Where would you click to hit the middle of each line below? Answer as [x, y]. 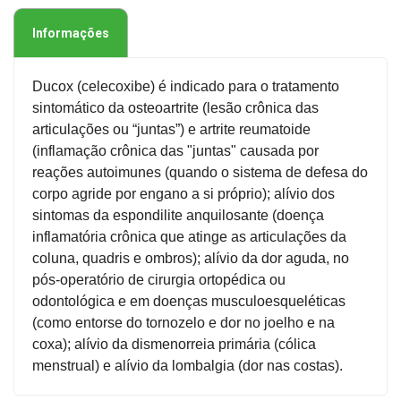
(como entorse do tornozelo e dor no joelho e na [183, 322]
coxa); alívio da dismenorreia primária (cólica [174, 344]
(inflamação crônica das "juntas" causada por [175, 150]
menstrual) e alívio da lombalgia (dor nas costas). [188, 365]
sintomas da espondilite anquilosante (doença [178, 215]
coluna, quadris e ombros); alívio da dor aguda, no [191, 258]
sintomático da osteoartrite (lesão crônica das [175, 107]
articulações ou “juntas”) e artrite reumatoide [171, 129]
